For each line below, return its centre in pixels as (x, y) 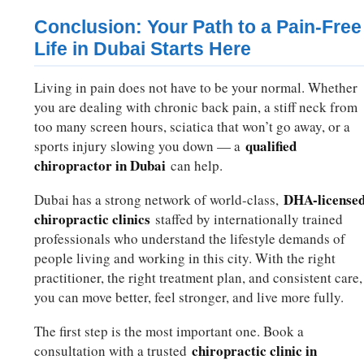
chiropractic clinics (93, 219)
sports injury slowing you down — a (140, 146)
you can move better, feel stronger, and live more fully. (189, 297)
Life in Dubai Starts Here (143, 49)
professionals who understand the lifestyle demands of (190, 239)
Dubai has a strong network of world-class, (159, 200)
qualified (271, 146)
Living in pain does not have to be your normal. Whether (196, 88)
